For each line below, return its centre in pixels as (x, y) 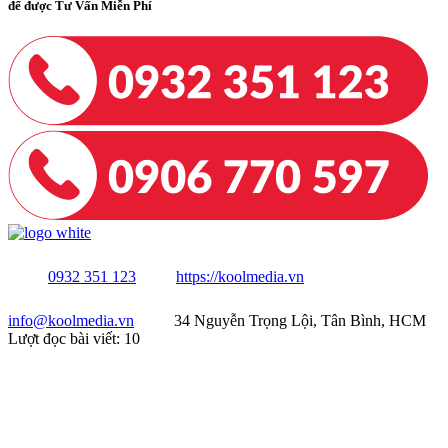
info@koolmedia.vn (71, 320)
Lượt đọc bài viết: (64, 338)
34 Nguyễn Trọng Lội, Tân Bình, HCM (300, 320)
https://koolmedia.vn (240, 276)
